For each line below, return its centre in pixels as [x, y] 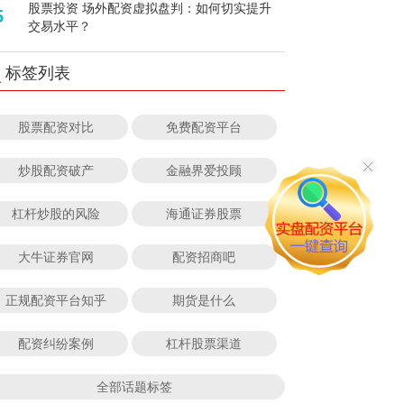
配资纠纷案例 [55, 344]
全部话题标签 [134, 387]
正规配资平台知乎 [55, 300]
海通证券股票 [204, 214]
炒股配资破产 [55, 170]
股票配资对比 [55, 127]
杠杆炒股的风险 [55, 214]
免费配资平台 [204, 127]
